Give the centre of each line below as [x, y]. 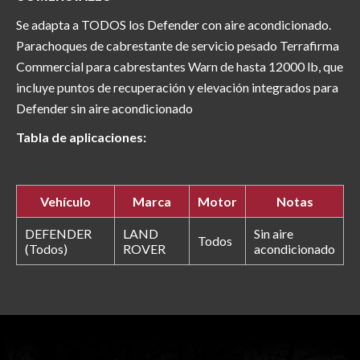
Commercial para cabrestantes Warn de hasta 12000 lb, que [180, 66]
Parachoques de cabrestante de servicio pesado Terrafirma [178, 45]
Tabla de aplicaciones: [81, 137]
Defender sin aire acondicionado [104, 108]
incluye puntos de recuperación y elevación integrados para [177, 87]
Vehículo [65, 201]
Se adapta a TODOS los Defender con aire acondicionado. [174, 24]
